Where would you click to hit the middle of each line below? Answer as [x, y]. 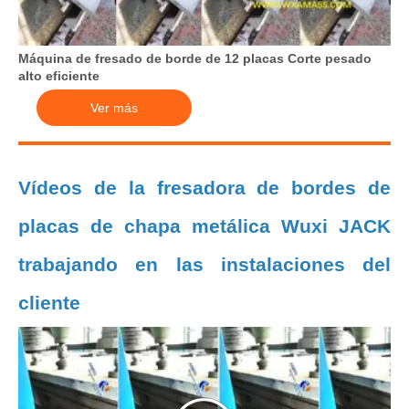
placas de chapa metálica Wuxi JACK [204, 225]
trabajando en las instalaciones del [204, 264]
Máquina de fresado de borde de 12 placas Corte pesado [195, 58]
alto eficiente [59, 75]
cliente [49, 302]
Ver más [114, 107]
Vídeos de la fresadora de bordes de [204, 187]
